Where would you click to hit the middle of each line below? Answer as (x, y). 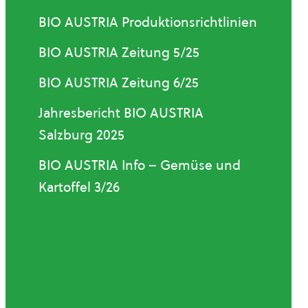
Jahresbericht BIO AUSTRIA (121, 113)
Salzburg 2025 (81, 135)
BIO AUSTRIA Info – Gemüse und (140, 165)
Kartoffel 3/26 (79, 187)
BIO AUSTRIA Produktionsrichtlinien (148, 22)
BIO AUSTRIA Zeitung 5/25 (119, 52)
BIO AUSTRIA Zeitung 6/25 (119, 82)
